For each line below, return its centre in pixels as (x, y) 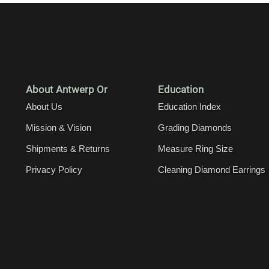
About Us (44, 106)
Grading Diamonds (195, 127)
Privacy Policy (54, 169)
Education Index (189, 106)
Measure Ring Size (195, 148)
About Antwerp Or (67, 89)
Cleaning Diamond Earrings (212, 169)
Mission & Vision (59, 127)
